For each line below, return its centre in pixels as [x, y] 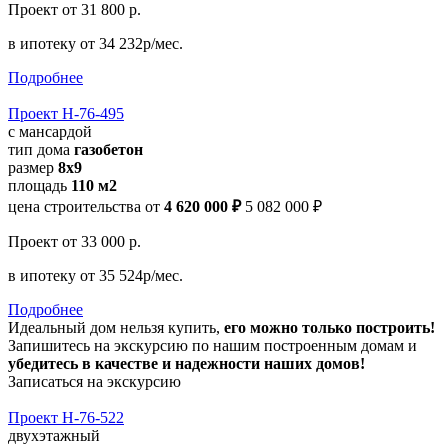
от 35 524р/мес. [131, 275]
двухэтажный [54, 435]
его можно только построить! [329, 327]
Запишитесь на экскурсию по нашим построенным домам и [212, 345]
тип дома [41, 149]
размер [33, 167]
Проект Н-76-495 [66, 113]
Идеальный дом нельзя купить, [116, 327]
